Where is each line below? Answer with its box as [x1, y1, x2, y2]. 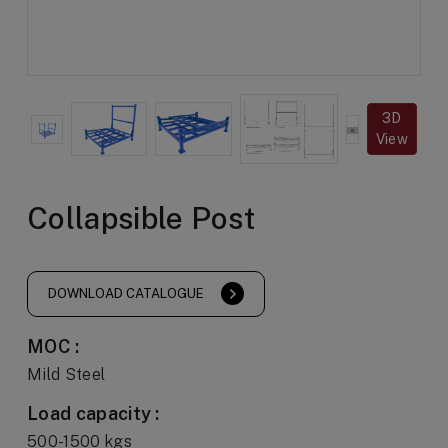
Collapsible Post [27, 200, 256, 237]
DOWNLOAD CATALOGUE [48, 286, 204, 302]
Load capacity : [27, 403, 160, 425]
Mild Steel [27, 365, 106, 385]
